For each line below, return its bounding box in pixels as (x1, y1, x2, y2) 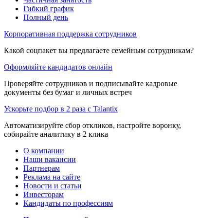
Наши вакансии (23, 155, 76, 163)
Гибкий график (23, 4, 74, 13)
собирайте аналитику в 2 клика (4, 129, 108, 138)
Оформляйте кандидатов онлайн (4, 62, 112, 71)
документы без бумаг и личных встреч (4, 88, 132, 96)
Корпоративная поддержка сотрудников (4, 29, 137, 38)
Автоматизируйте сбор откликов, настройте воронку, (4, 121, 181, 129)
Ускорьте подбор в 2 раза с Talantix (4, 104, 118, 113)
